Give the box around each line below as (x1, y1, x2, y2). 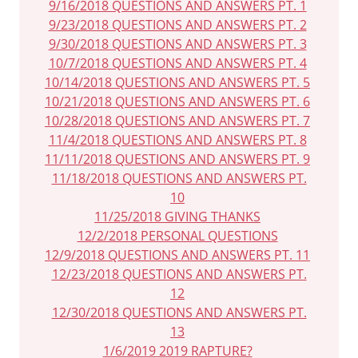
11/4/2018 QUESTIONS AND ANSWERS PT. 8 (48, 131, 307, 149)
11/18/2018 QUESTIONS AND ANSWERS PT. (51, 169, 307, 187)
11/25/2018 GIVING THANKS (94, 208, 261, 225)
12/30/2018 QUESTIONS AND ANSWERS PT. (51, 304, 307, 321)
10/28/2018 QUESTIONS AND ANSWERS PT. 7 (45, 112, 310, 129)
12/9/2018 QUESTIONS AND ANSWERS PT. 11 (45, 246, 310, 264)
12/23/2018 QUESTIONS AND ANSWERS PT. (51, 265, 307, 283)
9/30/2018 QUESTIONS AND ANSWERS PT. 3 (48, 35, 307, 53)
